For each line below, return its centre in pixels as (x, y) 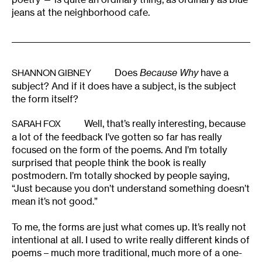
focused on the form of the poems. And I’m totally (119, 150)
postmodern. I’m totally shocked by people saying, (120, 176)
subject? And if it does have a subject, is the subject (124, 86)
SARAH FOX (36, 124)
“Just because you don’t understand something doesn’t (131, 189)
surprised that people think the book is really (109, 163)
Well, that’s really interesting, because (165, 124)
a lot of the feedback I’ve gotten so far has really (117, 137)
